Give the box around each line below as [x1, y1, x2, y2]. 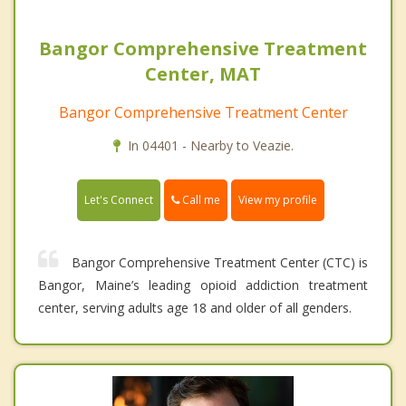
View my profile [238, 192, 317, 208]
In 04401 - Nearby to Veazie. [127, 137, 294, 155]
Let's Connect [84, 192, 153, 208]
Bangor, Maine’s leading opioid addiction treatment [38, 276, 368, 295]
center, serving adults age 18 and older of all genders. [38, 299, 352, 317]
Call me [179, 192, 220, 208]
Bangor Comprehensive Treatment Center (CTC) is [72, 254, 368, 272]
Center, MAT [145, 62, 261, 87]
